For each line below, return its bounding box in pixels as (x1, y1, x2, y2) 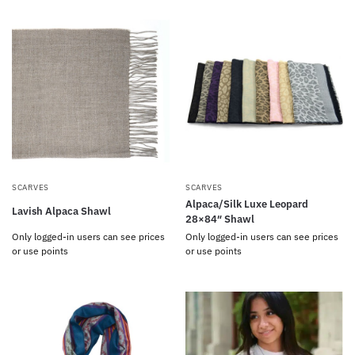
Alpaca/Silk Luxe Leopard (185, 197, 308, 211)
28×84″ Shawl (185, 212, 254, 226)
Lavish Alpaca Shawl (12, 204, 111, 219)
